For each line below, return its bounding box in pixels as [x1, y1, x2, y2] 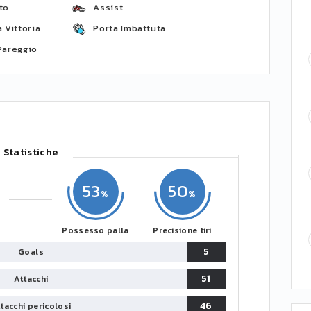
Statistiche [3, 145, 58, 160]
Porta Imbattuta [93, 22, 167, 35]
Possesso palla [62, 224, 129, 237]
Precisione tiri [153, 224, 212, 237]
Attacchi [13, 273, 49, 285]
